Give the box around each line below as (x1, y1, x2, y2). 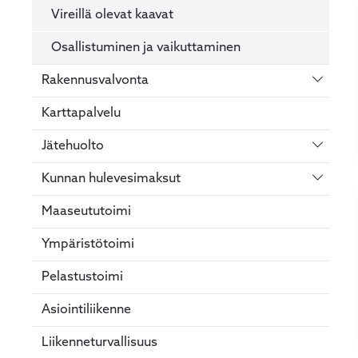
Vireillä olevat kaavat (51, 8, 173, 22)
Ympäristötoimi (42, 237, 134, 251)
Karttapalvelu (42, 106, 121, 120)
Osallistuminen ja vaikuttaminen (51, 41, 241, 54)
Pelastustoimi (42, 270, 123, 284)
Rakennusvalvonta (42, 74, 149, 87)
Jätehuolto (42, 139, 104, 153)
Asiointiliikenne (42, 303, 131, 316)
